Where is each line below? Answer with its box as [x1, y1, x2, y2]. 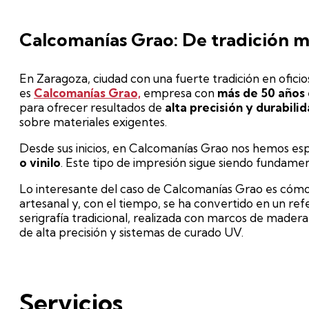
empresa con [141, 86, 217, 101]
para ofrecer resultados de [19, 100, 165, 115]
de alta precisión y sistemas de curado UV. [19, 225, 243, 240]
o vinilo [19, 155, 61, 170]
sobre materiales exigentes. [19, 114, 167, 130]
